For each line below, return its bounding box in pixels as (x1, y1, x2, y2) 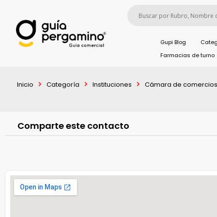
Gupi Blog (160, 38, 186, 46)
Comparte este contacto (17, 120, 129, 132)
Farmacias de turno (160, 51, 215, 59)
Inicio (17, 80, 33, 89)
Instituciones (93, 80, 132, 89)
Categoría (46, 80, 79, 89)
